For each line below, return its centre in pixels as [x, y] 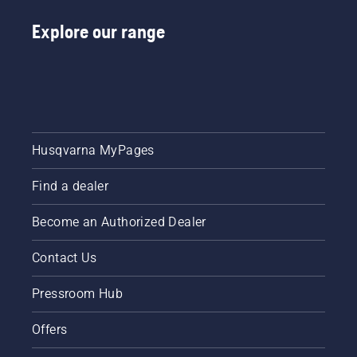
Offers [50, 330]
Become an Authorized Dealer [119, 222]
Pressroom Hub [78, 294]
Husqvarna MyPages [93, 151]
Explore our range [98, 32]
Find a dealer [71, 186]
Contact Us [64, 258]
